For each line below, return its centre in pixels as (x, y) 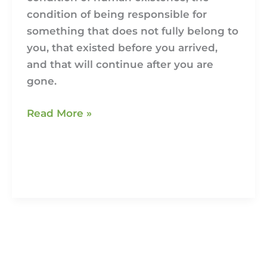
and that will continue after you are (120, 65)
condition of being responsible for (117, 15)
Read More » (60, 113)
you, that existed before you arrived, (122, 48)
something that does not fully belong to (133, 31)
